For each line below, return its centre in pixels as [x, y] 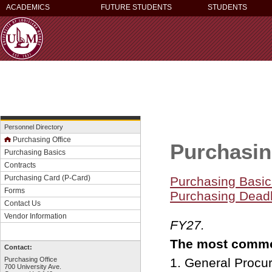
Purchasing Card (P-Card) [47, 178]
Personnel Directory [34, 127]
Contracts [20, 165]
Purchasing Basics [35, 152]
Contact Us [22, 203]
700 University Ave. [33, 267]
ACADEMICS [28, 7]
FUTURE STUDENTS [136, 7]
